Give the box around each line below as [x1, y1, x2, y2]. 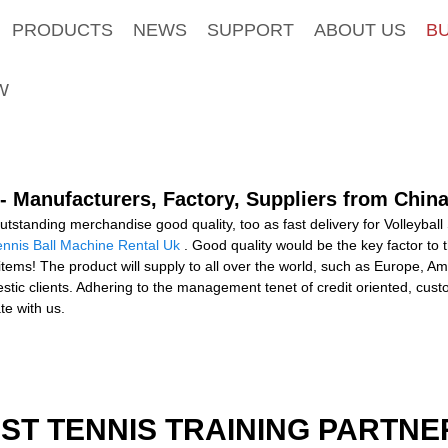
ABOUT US [313, 19, 406, 40]
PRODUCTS [11, 19, 113, 40]
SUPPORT [206, 19, 294, 40]
